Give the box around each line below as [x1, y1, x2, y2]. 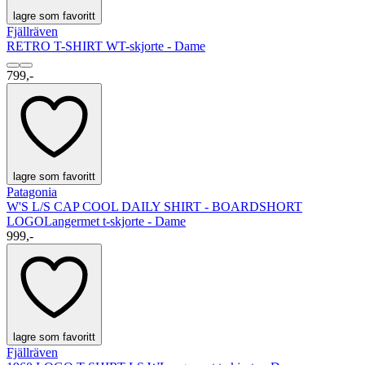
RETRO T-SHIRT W [7, 39, 118, 54]
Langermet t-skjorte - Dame [44, 214, 186, 229]
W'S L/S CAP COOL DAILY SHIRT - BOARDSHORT [7, 200, 302, 214]
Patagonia [7, 185, 57, 200]
